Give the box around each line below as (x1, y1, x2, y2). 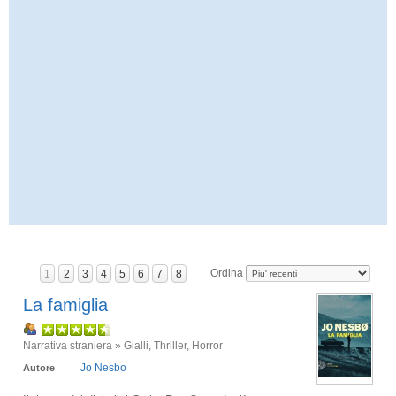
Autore (23, 362, 55, 373)
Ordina (210, 267, 246, 278)
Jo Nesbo (80, 362, 126, 374)
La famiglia (23, 295, 108, 315)
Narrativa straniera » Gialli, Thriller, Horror (23, 339, 223, 351)
